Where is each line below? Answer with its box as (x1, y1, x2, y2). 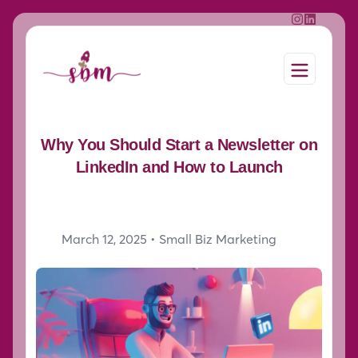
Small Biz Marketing (159, 231, 276, 248)
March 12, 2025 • (62, 231, 159, 248)
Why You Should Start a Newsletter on (41, 136, 317, 154)
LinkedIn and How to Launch (75, 158, 283, 177)
